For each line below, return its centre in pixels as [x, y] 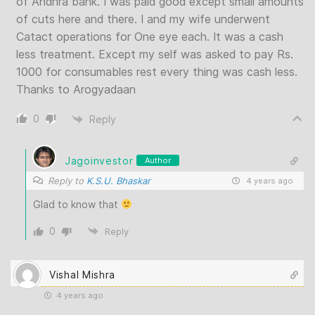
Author [158, 160]
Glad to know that [77, 204]
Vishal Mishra [83, 274]
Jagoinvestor [99, 160]
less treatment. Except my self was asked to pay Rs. [155, 54]
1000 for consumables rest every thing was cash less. [157, 72]
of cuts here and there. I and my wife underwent [143, 19]
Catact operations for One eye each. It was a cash [150, 37]
